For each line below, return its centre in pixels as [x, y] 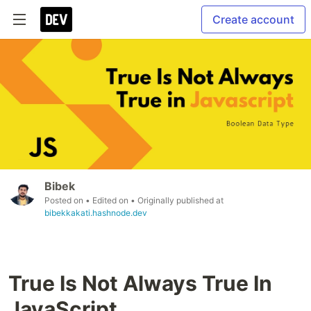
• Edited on [108, 201]
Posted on [65, 201]
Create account [253, 19]
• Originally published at [177, 201]
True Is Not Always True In [140, 284]
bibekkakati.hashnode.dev [96, 213]
